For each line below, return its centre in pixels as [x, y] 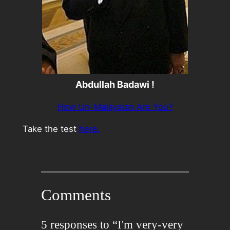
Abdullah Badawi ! [115, 85]
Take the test [51, 129]
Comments [76, 195]
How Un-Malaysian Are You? [115, 107]
